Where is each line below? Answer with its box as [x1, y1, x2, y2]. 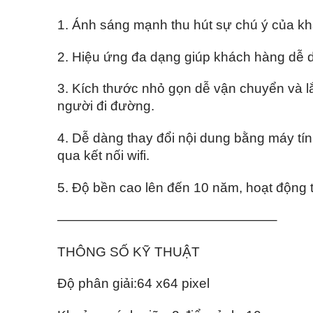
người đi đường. [57, 99, 154, 114]
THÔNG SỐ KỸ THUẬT [57, 244, 200, 259]
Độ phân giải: [57, 276, 137, 291]
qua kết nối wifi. [57, 148, 150, 163]
